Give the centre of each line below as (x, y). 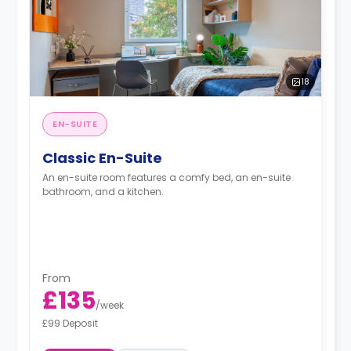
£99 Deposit (70, 323)
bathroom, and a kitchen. (103, 192)
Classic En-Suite (102, 158)
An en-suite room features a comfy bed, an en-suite (166, 177)
